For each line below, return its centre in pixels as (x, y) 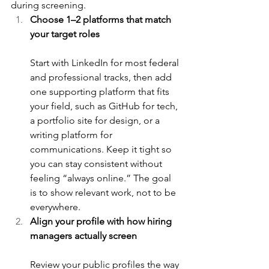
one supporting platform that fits (101, 92)
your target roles (65, 34)
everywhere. (55, 207)
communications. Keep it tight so (102, 150)
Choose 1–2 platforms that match (102, 20)
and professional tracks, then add (102, 77)
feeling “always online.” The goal (102, 178)
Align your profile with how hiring (102, 222)
